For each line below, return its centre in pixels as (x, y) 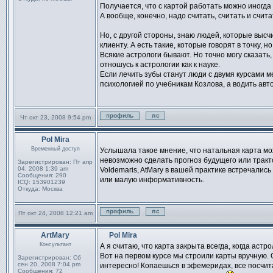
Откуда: (29, 189)
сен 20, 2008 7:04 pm (49, 264)
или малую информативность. (152, 180)
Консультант (55, 244)
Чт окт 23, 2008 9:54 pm (55, 117)
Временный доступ (55, 149)
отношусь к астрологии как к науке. (160, 65)
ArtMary (55, 235)
